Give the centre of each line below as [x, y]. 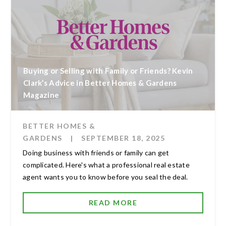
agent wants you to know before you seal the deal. [105, 177]
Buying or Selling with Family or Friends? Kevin [108, 70]
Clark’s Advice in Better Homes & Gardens [100, 82]
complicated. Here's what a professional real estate [106, 164]
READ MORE [113, 202]
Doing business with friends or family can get [96, 152]
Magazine [41, 95]
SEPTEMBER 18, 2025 [123, 138]
